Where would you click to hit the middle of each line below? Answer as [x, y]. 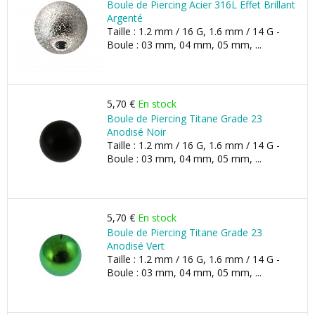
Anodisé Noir [136, 132]
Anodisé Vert [136, 246]
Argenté [125, 18]
